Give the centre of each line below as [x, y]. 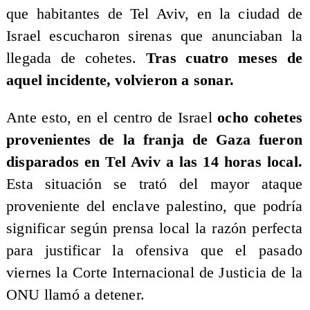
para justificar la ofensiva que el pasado [154, 250]
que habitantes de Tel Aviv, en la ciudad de [154, 14]
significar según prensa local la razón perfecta [154, 228]
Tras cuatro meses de [225, 58]
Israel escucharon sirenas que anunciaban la [154, 36]
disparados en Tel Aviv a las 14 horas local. [154, 162]
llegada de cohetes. [76, 58]
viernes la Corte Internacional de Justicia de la [154, 272]
